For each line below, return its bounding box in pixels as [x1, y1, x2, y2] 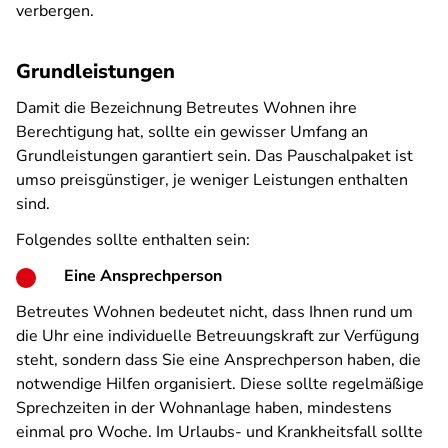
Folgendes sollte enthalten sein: [16, 229, 250, 251]
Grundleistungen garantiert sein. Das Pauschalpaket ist [16, 145, 413, 167]
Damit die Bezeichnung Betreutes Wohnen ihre [16, 97, 357, 119]
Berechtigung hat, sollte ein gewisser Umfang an [16, 121, 368, 143]
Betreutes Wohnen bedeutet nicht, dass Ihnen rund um [16, 301, 413, 323]
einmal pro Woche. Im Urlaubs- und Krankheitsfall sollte [16, 421, 423, 443]
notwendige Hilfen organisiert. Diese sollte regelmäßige [16, 373, 424, 395]
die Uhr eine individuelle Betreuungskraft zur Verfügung [16, 325, 419, 347]
